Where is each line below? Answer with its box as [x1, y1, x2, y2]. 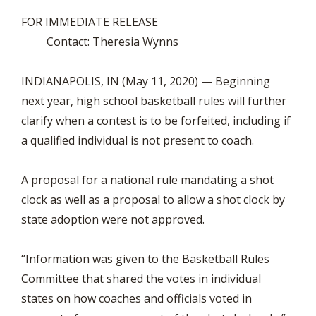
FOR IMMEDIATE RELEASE [21, 14, 291, 30]
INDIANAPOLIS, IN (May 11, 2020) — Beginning [21, 73, 270, 89]
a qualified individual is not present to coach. [21, 133, 254, 148]
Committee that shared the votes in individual [21, 271, 261, 286]
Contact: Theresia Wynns [21, 34, 178, 49]
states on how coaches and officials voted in [21, 291, 252, 306]
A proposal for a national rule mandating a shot [21, 172, 274, 188]
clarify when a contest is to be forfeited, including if [21, 113, 291, 128]
